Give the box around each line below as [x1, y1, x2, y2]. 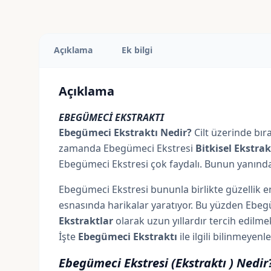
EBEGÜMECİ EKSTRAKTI [59, 111, 166, 124]
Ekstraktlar [59, 214, 113, 227]
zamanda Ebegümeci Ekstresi [59, 142, 195, 155]
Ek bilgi [122, 44, 152, 56]
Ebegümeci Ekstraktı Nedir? [59, 126, 194, 139]
